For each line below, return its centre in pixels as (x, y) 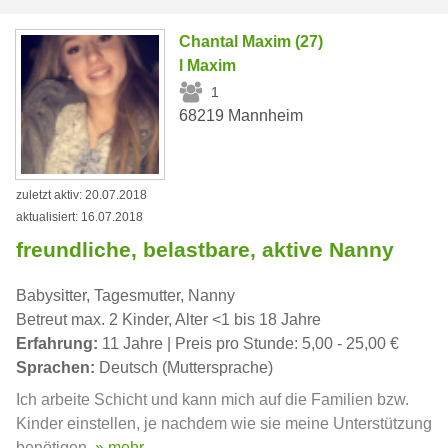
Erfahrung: (57, 343)
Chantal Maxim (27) (251, 42)
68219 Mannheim (241, 116)
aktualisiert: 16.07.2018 (79, 216)
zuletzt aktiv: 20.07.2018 (81, 194)
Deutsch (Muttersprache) (184, 367)
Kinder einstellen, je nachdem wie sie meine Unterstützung (224, 423)
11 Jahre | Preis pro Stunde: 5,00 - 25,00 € (248, 343)
